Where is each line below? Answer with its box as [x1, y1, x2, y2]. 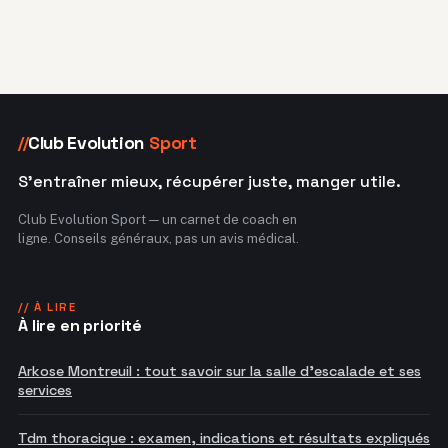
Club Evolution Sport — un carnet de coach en [18, 212, 297, 228]
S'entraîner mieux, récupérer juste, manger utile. [18, 171, 401, 193]
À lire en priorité [18, 315, 143, 337]
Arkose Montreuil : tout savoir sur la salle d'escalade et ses [18, 362, 421, 381]
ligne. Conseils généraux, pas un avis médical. [18, 231, 299, 247]
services [18, 381, 72, 400]
